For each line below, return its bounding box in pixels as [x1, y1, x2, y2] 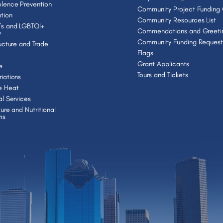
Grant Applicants [137, 59, 189, 68]
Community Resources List [137, 15, 217, 24]
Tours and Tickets [137, 70, 188, 79]
